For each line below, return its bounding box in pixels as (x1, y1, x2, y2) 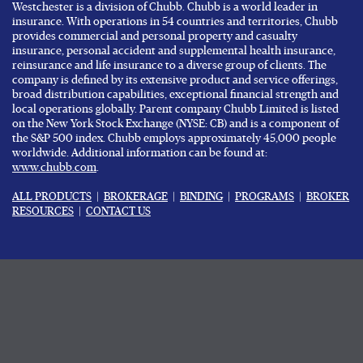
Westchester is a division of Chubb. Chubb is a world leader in (12, 2, 318, 13)
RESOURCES (12, 206, 74, 217)
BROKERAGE (104, 191, 168, 203)
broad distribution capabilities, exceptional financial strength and (12, 89, 339, 100)
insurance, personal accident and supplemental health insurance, (12, 45, 335, 57)
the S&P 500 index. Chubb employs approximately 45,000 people (12, 133, 336, 144)
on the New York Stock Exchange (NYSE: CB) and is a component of (12, 118, 339, 130)
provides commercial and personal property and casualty (12, 31, 297, 42)
